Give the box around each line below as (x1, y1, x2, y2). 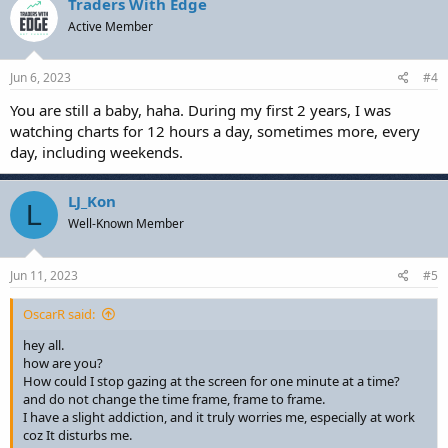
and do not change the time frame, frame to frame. (23, 389, 325, 408)
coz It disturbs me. (23, 425, 132, 444)
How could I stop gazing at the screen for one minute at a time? (23, 371, 400, 390)
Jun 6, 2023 (10, 69, 71, 86)
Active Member (68, 17, 153, 35)
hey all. (23, 335, 64, 354)
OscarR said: (23, 304, 95, 323)
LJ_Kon (68, 191, 116, 211)
